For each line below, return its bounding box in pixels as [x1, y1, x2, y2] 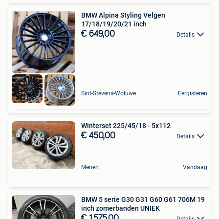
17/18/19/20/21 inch [81, 20, 147, 28]
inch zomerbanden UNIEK [81, 204, 160, 212]
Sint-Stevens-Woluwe [81, 90, 136, 97]
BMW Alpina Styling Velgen [81, 11, 165, 19]
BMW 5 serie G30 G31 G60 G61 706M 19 [81, 195, 205, 203]
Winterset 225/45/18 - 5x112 [81, 122, 171, 130]
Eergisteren [178, 90, 207, 97]
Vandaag [183, 163, 207, 171]
